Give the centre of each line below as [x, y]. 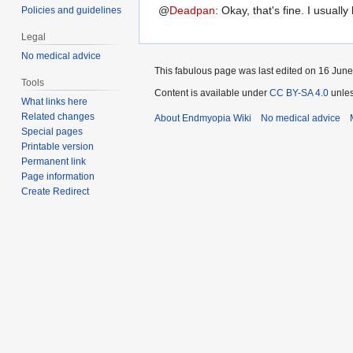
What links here [55, 101]
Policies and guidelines [72, 11]
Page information [58, 176]
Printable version [58, 146]
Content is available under [212, 93]
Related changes [58, 116]
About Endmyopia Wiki [203, 118]
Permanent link [54, 161]
